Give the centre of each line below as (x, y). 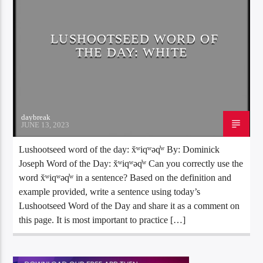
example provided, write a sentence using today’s (110, 191)
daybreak (36, 117)
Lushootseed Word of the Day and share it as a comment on (129, 205)
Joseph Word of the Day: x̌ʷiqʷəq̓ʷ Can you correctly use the (131, 163)
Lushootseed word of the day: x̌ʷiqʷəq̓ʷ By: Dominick (119, 149)
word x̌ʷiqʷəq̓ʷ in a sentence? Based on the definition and (125, 177)
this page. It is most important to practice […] (102, 220)
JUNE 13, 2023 (45, 124)
